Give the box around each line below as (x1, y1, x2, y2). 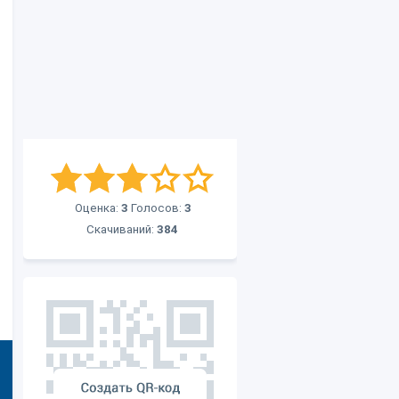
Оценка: (75, 201, 121, 215)
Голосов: (128, 201, 184, 215)
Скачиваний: (86, 223, 157, 236)
